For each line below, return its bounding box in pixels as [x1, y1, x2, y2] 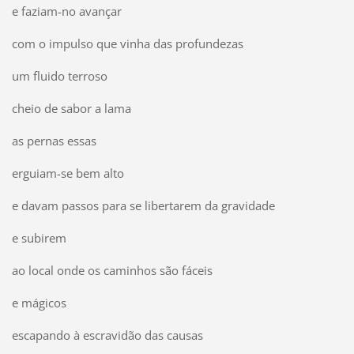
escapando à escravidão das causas [11, 326, 203, 343]
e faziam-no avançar [11, 3, 122, 20]
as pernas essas [11, 133, 96, 149]
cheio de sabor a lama [11, 100, 131, 117]
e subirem [11, 229, 66, 246]
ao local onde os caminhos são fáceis [11, 262, 213, 278]
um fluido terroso [11, 68, 107, 85]
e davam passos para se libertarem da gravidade [11, 197, 275, 213]
